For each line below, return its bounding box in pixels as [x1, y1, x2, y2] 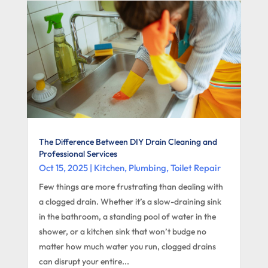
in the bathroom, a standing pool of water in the [38, 211, 216, 223]
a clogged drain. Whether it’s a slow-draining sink [38, 196, 221, 208]
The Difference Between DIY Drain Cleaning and [38, 136, 217, 148]
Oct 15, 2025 [38, 162, 88, 174]
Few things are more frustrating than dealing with [38, 181, 223, 193]
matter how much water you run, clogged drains [38, 241, 216, 252]
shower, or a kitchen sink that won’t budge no [38, 226, 206, 237]
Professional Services [38, 148, 117, 160]
